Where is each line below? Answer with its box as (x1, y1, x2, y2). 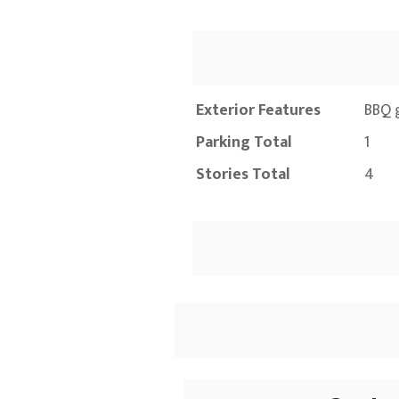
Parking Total (196, 129, 292, 157)
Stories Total (196, 161, 290, 189)
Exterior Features (196, 97, 321, 125)
